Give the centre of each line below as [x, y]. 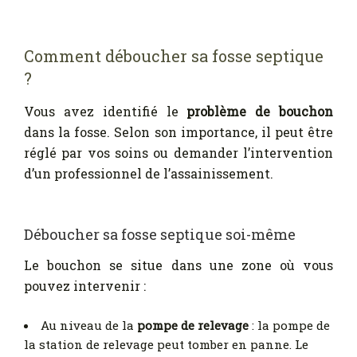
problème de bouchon [260, 111]
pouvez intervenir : [85, 286]
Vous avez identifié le [106, 111]
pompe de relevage [193, 326]
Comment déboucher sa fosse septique [174, 55]
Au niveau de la [89, 326]
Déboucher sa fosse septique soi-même [160, 234]
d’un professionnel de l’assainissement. [149, 173]
